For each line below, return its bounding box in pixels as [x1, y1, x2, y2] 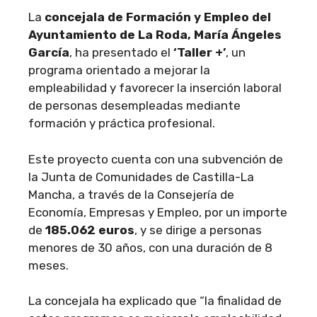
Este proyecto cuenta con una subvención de [28, 151, 283, 166]
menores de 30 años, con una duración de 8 [28, 240, 272, 255]
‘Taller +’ [173, 45, 226, 59]
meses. [28, 258, 69, 272]
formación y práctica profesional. [28, 116, 215, 130]
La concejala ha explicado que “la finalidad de [28, 294, 282, 308]
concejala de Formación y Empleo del [45, 10, 271, 24]
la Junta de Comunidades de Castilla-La [28, 169, 254, 184]
